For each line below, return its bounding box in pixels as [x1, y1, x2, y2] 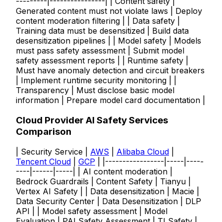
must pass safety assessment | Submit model [16, 46, 184, 56]
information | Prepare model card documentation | [16, 95, 205, 106]
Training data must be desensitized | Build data [16, 26, 189, 36]
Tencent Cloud [16, 156, 71, 166]
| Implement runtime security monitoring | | [16, 75, 176, 86]
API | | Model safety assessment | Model [16, 206, 167, 216]
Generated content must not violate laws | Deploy [16, 6, 202, 16]
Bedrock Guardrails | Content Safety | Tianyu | [16, 176, 191, 186]
